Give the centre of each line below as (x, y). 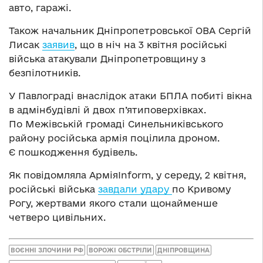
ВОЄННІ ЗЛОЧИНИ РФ (47, 250)
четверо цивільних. (57, 218)
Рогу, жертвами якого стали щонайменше (113, 203)
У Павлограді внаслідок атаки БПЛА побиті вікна (130, 96)
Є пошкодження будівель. (73, 152)
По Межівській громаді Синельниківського (116, 124)
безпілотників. (45, 73)
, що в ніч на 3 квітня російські (151, 45)
